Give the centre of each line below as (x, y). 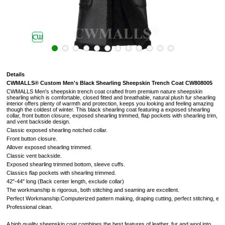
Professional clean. (30, 207)
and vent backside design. (38, 122)
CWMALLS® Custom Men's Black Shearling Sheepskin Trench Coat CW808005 (109, 83)
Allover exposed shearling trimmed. (49, 147)
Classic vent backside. (34, 156)
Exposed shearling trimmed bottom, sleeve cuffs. (66, 164)
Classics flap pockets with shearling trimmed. (61, 173)
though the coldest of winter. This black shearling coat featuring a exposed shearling (108, 109)
